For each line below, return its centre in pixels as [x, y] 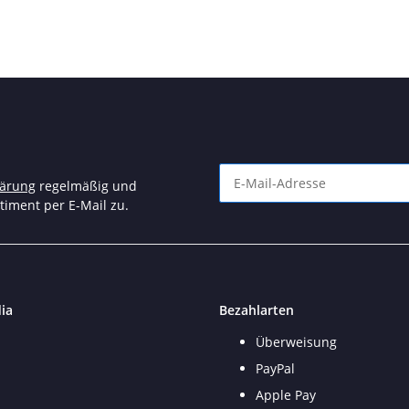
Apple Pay [286, 395]
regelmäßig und [86, 186]
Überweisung [296, 342]
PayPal [275, 369]
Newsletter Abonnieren [289, 210]
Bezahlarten [257, 310]
